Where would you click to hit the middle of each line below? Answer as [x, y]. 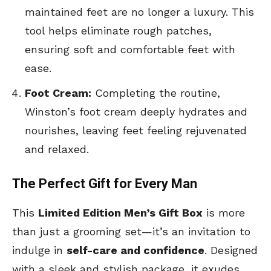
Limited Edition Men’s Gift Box [120, 213]
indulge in [39, 250]
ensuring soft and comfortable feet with [130, 50]
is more [224, 213]
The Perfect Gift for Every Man [105, 184]
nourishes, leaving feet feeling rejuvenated [136, 131]
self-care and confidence [135, 250]
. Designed [231, 250]
